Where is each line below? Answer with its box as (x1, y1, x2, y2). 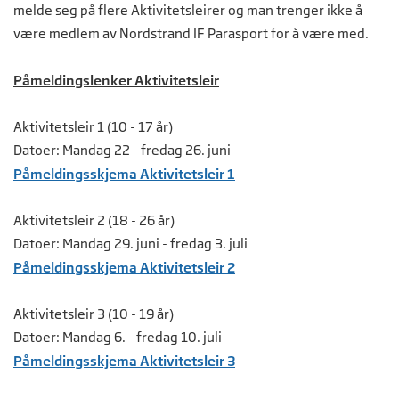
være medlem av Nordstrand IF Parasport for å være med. (13, 25, 369, 43)
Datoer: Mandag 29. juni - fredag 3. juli (13, 235, 248, 253)
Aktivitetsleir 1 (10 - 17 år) (13, 118, 173, 136)
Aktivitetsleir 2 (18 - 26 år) (13, 212, 175, 230)
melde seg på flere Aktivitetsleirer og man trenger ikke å (13, 2, 362, 20)
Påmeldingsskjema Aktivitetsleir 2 (13, 259, 235, 276)
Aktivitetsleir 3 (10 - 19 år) (13, 305, 174, 323)
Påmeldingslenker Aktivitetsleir (13, 72, 219, 89)
